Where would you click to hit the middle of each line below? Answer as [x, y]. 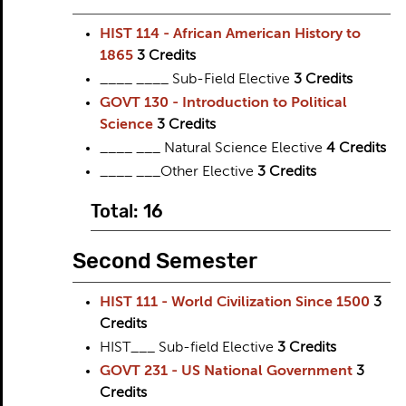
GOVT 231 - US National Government [226, 372]
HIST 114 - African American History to [230, 34]
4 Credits [356, 149]
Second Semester [164, 261]
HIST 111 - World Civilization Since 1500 [234, 303]
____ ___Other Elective [178, 172]
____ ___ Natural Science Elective [213, 149]
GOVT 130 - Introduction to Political [223, 103]
